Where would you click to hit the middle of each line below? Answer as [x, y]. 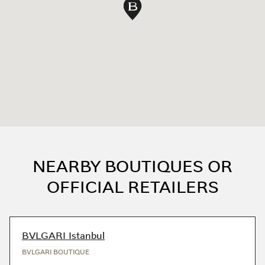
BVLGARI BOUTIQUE [56, 252]
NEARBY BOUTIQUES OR [132, 167]
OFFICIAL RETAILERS [132, 187]
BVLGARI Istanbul [63, 236]
